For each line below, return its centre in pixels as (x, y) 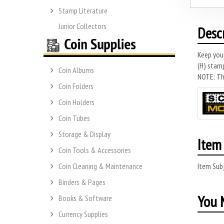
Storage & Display (84, 134)
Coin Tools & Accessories (95, 150)
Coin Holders (76, 102)
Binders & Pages (82, 182)
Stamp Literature (83, 10)
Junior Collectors (82, 26)
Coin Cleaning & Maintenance (100, 166)
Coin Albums (76, 70)
